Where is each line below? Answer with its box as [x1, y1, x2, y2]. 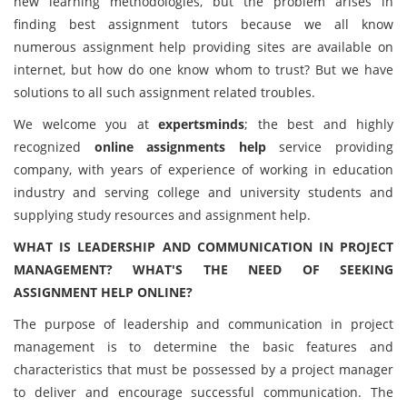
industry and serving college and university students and [14, 184, 393, 201]
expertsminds [158, 115, 244, 133]
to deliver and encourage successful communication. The [14, 383, 393, 401]
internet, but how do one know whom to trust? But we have [14, 61, 393, 78]
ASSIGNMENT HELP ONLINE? [14, 283, 193, 301]
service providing [265, 138, 394, 155]
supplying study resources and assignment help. [14, 206, 311, 223]
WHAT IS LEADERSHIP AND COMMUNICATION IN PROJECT [14, 238, 393, 255]
